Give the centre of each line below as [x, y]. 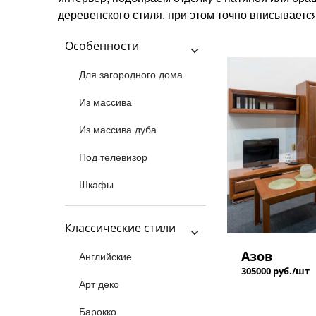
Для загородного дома [131, 75]
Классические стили [120, 228]
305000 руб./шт [275, 271]
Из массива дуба [118, 130]
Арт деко [99, 284]
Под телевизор [113, 157]
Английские [105, 257]
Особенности [102, 46]
